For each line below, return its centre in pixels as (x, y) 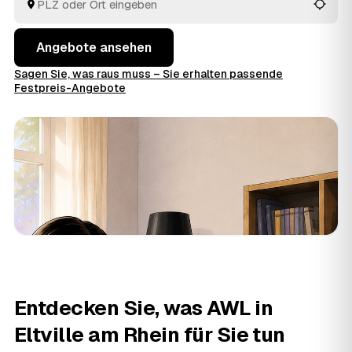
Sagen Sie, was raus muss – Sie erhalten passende (148, 74)
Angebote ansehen (94, 48)
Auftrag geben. (57, 10)
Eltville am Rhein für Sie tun (150, 335)
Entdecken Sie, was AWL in (143, 308)
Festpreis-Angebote (70, 88)
